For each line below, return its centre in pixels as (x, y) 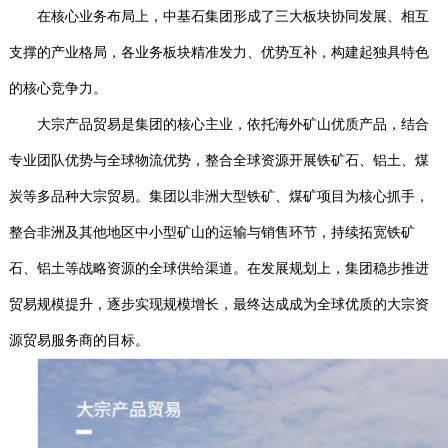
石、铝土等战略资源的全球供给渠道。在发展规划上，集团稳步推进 (218, 268)
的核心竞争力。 (57, 88)
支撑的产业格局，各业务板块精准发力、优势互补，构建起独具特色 (218, 52)
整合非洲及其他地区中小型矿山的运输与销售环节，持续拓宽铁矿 (211, 232)
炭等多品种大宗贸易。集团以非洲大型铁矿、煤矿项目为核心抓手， (218, 196)
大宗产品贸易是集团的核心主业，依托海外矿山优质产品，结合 (232, 124)
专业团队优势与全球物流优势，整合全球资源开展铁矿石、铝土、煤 (218, 160)
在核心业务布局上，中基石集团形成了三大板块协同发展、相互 (232, 16)
